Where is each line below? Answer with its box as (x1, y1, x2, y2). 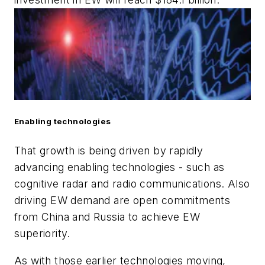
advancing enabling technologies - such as (14, 161, 225, 174)
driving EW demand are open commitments (14, 194, 231, 207)
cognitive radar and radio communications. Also (14, 177, 250, 190)
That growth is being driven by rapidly (14, 144, 203, 157)
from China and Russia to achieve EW (14, 211, 200, 224)
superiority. (14, 227, 70, 240)
